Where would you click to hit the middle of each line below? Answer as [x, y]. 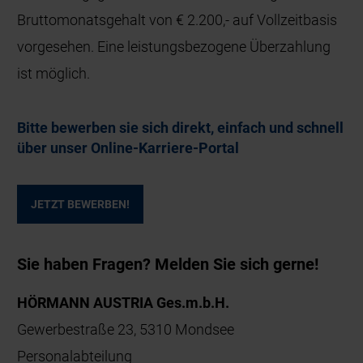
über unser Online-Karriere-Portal [128, 147]
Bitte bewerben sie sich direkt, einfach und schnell [181, 127]
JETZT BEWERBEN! [81, 204]
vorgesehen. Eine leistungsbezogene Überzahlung [174, 46]
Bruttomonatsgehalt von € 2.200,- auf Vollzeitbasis [177, 19]
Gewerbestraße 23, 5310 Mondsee [126, 329]
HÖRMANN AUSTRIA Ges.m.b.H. [124, 302]
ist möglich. [54, 73]
